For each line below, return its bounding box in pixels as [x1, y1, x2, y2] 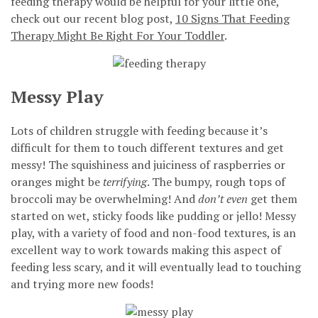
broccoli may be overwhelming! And [11, 190, 198, 207]
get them [251, 190, 297, 207]
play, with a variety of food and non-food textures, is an [11, 224, 296, 241]
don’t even [198, 190, 251, 207]
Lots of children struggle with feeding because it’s [11, 122, 268, 138]
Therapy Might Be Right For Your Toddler [11, 28, 224, 43]
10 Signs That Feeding [175, 11, 290, 26]
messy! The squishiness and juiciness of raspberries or [11, 156, 285, 172]
